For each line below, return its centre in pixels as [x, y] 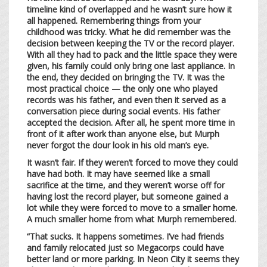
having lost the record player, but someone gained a [128, 196]
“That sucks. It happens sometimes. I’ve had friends [125, 236]
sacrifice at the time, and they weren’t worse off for [126, 185]
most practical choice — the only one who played [122, 88]
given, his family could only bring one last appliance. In [131, 66]
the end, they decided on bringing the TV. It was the [126, 77]
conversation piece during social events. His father [123, 111]
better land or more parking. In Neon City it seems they [133, 259]
